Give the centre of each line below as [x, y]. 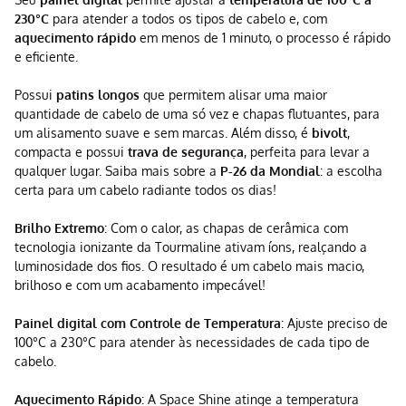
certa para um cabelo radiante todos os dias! [145, 190]
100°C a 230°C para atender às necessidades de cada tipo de [192, 343]
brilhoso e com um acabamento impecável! [140, 285]
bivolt [329, 133]
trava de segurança [186, 152]
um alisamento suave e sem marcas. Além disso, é [163, 133]
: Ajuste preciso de [334, 324]
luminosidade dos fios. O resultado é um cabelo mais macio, [189, 266]
